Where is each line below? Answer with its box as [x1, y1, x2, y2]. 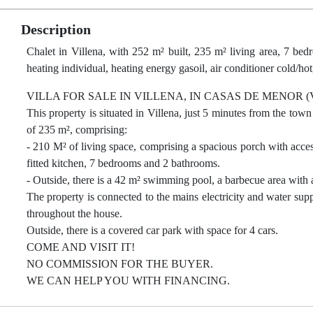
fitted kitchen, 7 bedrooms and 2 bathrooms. [27, 157, 220, 169]
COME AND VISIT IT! [27, 241, 135, 253]
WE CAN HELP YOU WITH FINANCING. [27, 275, 230, 286]
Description [21, 22, 91, 37]
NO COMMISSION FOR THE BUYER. [27, 258, 213, 270]
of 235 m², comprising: [27, 124, 127, 136]
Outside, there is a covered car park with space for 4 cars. [27, 224, 278, 236]
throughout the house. [27, 208, 122, 219]
